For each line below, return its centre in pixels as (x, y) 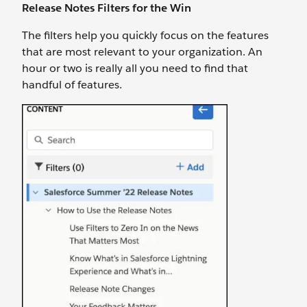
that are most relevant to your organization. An (142, 52)
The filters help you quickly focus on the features (145, 35)
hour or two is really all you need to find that (135, 68)
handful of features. (73, 85)
